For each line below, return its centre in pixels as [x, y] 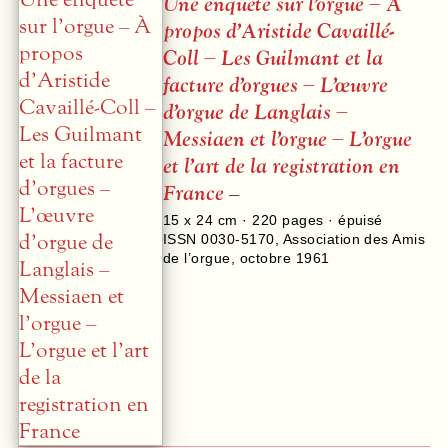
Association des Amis [354, 238]
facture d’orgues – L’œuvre [275, 86]
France [193, 194]
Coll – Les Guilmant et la [273, 59]
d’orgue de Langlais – [255, 113]
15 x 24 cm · [208, 219]
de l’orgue [197, 257]
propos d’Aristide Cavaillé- [279, 32]
